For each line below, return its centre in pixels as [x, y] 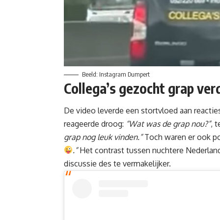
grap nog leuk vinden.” [103, 137]
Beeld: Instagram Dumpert [116, 74]
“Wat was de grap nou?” [168, 124]
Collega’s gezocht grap [129, 88]
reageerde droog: [95, 124]
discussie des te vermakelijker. [117, 163]
